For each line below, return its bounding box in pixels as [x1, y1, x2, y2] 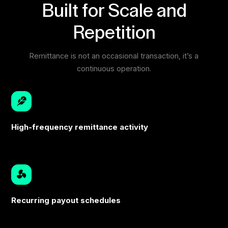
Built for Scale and [41, 2, 187, 20]
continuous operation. [77, 64, 151, 73]
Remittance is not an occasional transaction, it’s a [30, 51, 198, 60]
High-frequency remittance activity [11, 122, 149, 132]
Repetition [72, 23, 156, 42]
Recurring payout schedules [11, 195, 121, 205]
